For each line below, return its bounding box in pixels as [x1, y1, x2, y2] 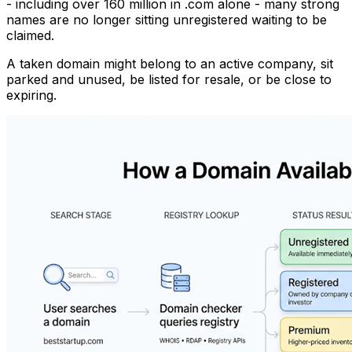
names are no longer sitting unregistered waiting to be [6, 11, 327, 27]
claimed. [6, 27, 54, 43]
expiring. [6, 86, 57, 103]
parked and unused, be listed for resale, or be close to [6, 71, 332, 87]
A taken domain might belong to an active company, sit [6, 55, 333, 71]
